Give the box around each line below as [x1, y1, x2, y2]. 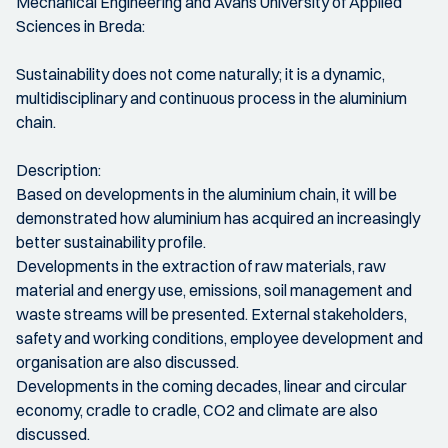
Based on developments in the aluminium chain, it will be [16, 184, 397, 204]
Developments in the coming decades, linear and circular [16, 376, 407, 396]
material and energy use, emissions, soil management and [16, 280, 412, 300]
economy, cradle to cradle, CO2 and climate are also [16, 400, 378, 420]
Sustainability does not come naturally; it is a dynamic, [16, 64, 385, 84]
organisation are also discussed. [16, 352, 239, 372]
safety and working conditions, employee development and [16, 328, 423, 348]
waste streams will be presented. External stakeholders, [16, 304, 407, 324]
